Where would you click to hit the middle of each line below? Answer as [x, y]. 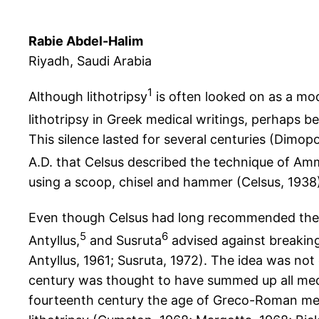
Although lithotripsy [88, 97]
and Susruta [124, 241]
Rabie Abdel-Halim [86, 41]
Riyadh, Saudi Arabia [90, 61]
